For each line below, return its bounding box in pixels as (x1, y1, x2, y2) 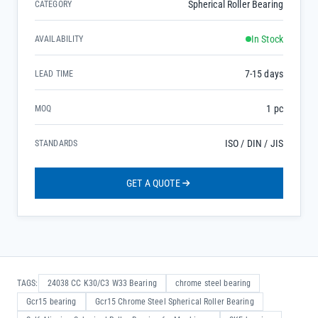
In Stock (251, 33, 283, 45)
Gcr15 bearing (26, 297, 77, 307)
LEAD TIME (35, 69, 74, 79)
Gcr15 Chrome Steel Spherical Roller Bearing (94, 297, 254, 307)
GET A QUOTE (126, 177, 180, 189)
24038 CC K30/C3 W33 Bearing (47, 278, 157, 288)
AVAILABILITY (35, 34, 84, 44)
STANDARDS (35, 138, 78, 148)
